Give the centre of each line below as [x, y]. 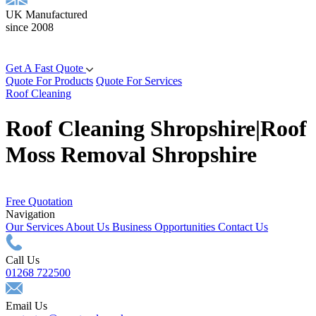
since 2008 [30, 28]
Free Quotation [39, 202]
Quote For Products [49, 81]
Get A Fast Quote [46, 68]
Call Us [23, 260]
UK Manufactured [47, 15]
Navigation [30, 214]
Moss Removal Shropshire [131, 154]
